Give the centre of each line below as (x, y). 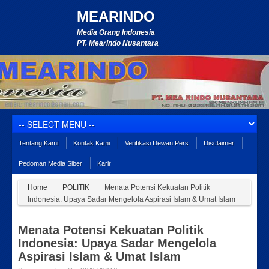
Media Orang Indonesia (116, 32)
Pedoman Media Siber (50, 163)
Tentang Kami (38, 143)
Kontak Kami (92, 143)
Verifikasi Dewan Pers (157, 143)
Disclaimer (219, 143)
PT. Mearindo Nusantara (118, 43)
